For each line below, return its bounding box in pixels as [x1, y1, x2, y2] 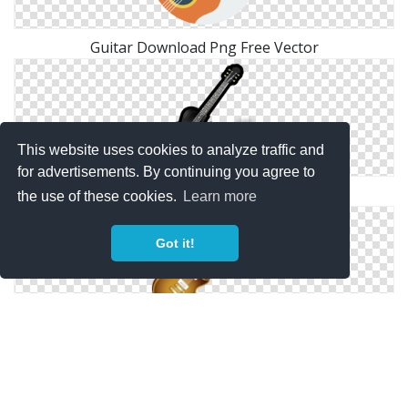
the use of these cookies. [17, 189, 181, 205]
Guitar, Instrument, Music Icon [100, 332, 308, 352]
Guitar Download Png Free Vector [89, 37, 319, 57]
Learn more [183, 189, 258, 205]
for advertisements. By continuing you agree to [17, 163, 316, 179]
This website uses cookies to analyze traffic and [17, 141, 325, 158]
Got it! [155, 236, 195, 251]
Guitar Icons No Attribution [110, 185, 298, 205]
